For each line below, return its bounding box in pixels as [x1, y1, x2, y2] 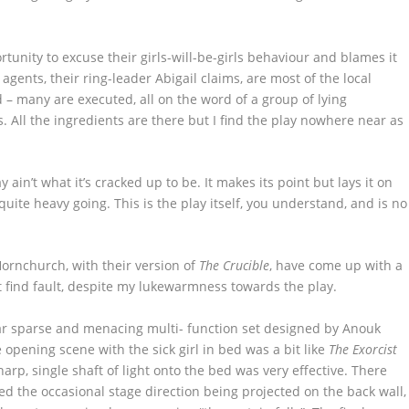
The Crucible [199, 257, 270, 275]
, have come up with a [269, 257, 404, 275]
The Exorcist [329, 340, 398, 358]
